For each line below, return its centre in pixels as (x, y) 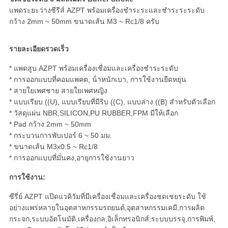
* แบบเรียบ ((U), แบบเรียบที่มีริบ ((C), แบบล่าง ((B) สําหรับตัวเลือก (112, 102)
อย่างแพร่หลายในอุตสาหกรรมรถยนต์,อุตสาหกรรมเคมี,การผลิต (107, 208)
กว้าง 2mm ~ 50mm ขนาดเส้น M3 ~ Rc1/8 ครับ (84, 22)
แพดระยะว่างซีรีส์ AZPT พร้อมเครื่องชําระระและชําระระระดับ (107, 10)
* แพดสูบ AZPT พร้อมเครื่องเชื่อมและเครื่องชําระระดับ (93, 68)
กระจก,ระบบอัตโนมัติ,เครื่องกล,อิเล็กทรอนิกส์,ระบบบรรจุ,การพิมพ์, (112, 219)
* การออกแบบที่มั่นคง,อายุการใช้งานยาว (72, 158)
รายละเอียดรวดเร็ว (39, 49)
